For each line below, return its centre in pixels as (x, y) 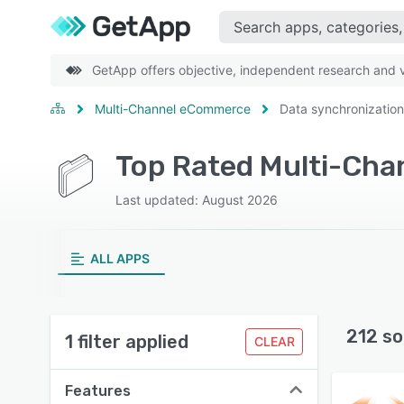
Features (98, 391)
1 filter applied (127, 342)
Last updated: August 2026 (197, 200)
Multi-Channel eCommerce (173, 109)
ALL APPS (119, 258)
